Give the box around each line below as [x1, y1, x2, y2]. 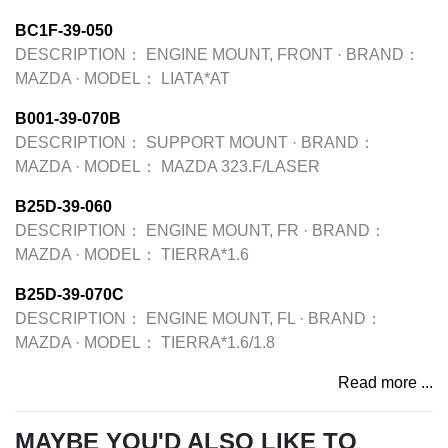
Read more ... [338, 374, 433, 391]
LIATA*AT [161, 70, 230, 87]
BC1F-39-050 [15, 22, 113, 39]
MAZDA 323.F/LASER [161, 158, 320, 175]
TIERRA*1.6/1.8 [161, 334, 275, 351]
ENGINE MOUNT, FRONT [146, 46, 333, 63]
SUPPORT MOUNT [146, 134, 288, 151]
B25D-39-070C [15, 286, 124, 303]
